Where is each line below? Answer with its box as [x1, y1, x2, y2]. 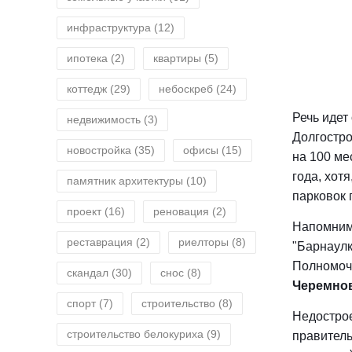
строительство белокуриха [67, 328, 203, 340]
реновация [153, 205, 210, 218]
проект [67, 205, 101, 218]
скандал [67, 266, 108, 279]
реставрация [67, 236, 133, 248]
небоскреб [159, 82, 214, 95]
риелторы [178, 236, 229, 248]
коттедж [67, 82, 107, 95]
